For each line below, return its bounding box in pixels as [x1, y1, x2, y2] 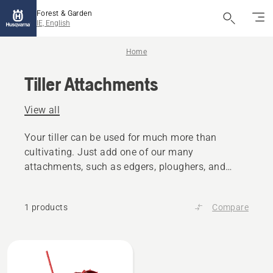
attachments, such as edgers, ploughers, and [24, 161, 226, 172]
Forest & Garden [37, 9, 92, 18]
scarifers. [24, 175, 66, 187]
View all [24, 104, 60, 116]
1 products [24, 202, 68, 212]
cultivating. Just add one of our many [24, 146, 194, 158]
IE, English [37, 19, 70, 27]
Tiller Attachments [24, 73, 158, 95]
